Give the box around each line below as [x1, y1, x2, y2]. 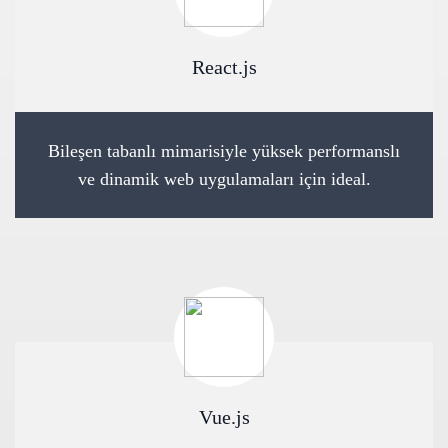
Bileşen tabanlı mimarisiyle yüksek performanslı [48, 141, 400, 161]
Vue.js [198, 406, 250, 428]
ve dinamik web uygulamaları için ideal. [77, 169, 371, 189]
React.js [191, 56, 257, 78]
